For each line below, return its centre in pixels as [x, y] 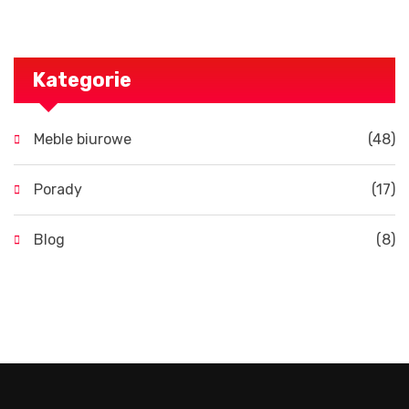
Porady [58, 189]
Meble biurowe [83, 139]
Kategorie [82, 79]
